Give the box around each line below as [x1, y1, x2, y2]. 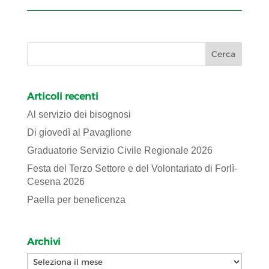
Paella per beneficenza [26, 195, 125, 205]
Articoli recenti [26, 91, 98, 103]
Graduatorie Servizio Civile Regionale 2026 [26, 145, 213, 156]
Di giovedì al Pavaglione [26, 127, 131, 138]
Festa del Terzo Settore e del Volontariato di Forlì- [26, 163, 237, 174]
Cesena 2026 [26, 177, 85, 187]
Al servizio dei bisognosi [26, 109, 131, 120]
